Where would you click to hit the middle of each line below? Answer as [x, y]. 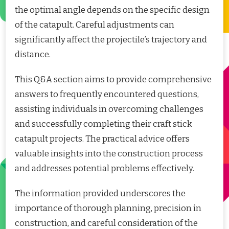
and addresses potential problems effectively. [105, 169]
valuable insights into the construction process [109, 154]
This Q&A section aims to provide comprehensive [113, 80]
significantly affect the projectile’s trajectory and [111, 40]
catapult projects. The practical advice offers [102, 139]
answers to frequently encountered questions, [107, 95]
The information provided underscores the [100, 194]
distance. [33, 55]
